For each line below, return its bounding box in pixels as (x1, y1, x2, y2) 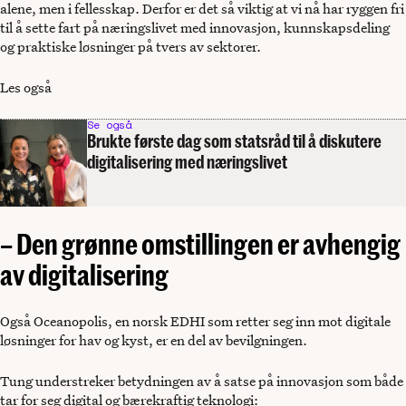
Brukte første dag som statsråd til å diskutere (87, 130, 382, 151)
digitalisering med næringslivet (87, 151, 287, 172)
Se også (87, 117, 131, 132)
